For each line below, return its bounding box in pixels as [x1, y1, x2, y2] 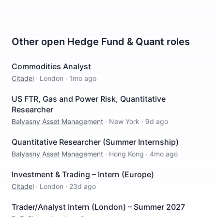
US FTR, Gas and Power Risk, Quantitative [12, 94, 166, 104]
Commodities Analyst [12, 62, 91, 71]
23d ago [69, 182, 96, 190]
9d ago [145, 117, 168, 125]
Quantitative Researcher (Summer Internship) [12, 137, 179, 147]
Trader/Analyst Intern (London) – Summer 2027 [12, 202, 185, 212]
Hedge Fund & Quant [67, 36, 164, 47]
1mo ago [69, 74, 96, 82]
